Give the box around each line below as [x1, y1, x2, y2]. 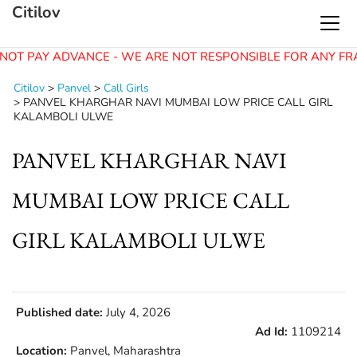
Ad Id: [255, 324, 288, 339]
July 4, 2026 [103, 304, 171, 320]
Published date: [16, 304, 103, 320]
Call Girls [104, 80, 149, 96]
